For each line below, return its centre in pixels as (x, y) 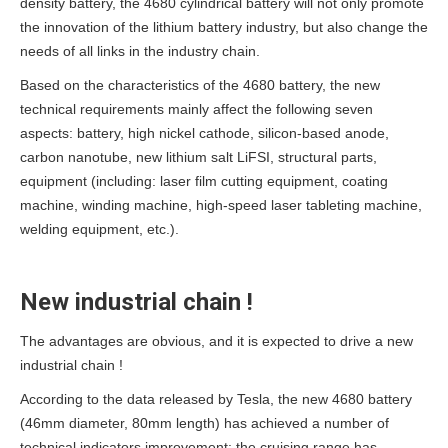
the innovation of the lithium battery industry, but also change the (224, 26)
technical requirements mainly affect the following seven (196, 108)
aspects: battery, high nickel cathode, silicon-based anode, (204, 132)
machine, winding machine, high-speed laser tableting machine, (221, 204)
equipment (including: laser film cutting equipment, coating (204, 180)
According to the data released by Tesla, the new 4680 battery (216, 398)
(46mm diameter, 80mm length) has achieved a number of (204, 422)
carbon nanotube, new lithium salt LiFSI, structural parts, (198, 156)
